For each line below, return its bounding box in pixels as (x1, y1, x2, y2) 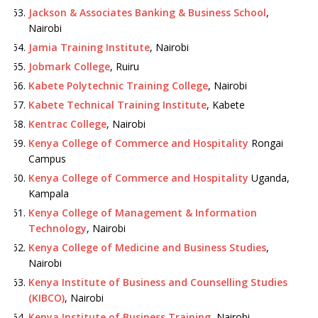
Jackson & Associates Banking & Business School (28, 6, 266, 19)
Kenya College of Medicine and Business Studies (28, 241, 266, 254)
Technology (28, 221, 87, 235)
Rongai (248, 136, 283, 150)
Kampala (28, 187, 69, 200)
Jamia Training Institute (28, 40, 150, 54)
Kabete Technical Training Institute (28, 98, 207, 111)
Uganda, (248, 171, 290, 185)
